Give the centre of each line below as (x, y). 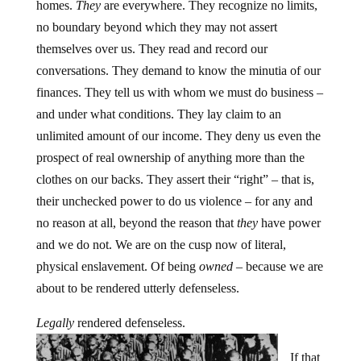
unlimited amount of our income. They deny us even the (178, 136)
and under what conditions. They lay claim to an (158, 114)
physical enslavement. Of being (117, 266)
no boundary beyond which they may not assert (156, 27)
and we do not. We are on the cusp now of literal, (161, 245)
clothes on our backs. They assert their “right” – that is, (175, 179)
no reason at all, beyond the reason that (136, 223)
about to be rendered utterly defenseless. (137, 288)
